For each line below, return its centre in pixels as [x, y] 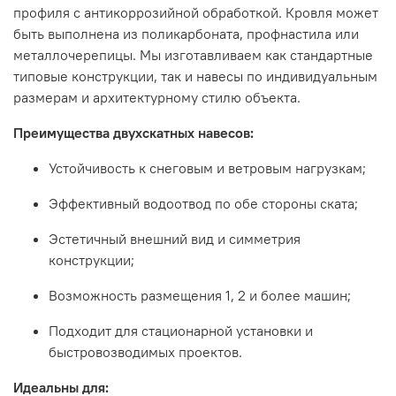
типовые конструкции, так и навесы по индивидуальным [195, 76]
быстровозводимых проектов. [145, 351]
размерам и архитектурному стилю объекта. [157, 97]
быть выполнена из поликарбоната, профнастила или [186, 33]
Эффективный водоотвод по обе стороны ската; [203, 203]
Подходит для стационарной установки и [181, 330]
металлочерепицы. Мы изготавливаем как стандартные [193, 54]
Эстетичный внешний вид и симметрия [175, 238]
